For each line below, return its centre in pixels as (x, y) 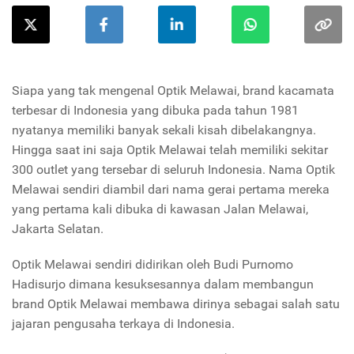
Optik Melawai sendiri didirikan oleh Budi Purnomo (153, 265)
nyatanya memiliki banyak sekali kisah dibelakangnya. (164, 130)
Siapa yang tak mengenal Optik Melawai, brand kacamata (173, 91)
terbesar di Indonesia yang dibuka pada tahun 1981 (155, 111)
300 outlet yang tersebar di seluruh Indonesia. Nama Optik (173, 170)
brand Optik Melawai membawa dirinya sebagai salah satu (176, 304)
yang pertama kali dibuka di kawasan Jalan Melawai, (160, 209)
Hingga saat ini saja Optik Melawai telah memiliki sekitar (170, 150)
